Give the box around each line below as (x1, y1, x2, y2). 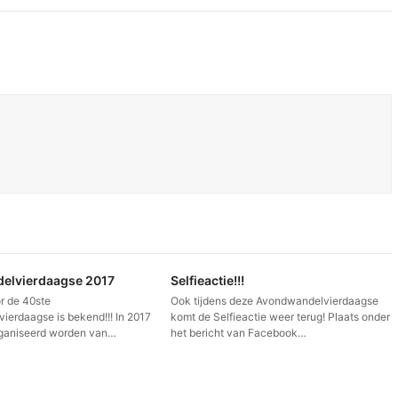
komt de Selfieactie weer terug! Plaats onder (170, 310, 390, 324)
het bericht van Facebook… (170, 326, 306, 340)
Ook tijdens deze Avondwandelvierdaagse (170, 294, 378, 308)
